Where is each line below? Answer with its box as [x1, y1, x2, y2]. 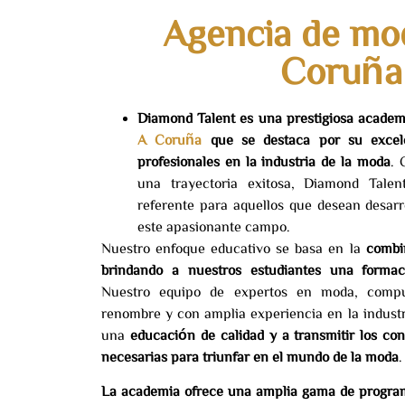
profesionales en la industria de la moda [137, 154, 391, 168]
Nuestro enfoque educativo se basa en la [101, 240, 366, 255]
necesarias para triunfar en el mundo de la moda [101, 349, 399, 363]
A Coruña [137, 132, 202, 146]
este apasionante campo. [137, 219, 290, 233]
